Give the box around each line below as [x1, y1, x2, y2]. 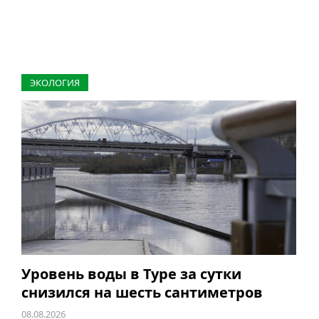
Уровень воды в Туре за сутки [21, 264, 241, 284]
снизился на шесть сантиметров [21, 283, 263, 303]
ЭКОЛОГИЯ [29, 76, 80, 90]
